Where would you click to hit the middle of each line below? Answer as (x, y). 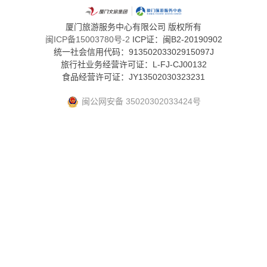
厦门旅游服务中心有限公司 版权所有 (133, 27)
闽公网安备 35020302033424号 (141, 102)
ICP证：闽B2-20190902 (176, 40)
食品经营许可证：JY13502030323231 (133, 77)
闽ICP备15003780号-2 (87, 40)
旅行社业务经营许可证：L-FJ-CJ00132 (133, 65)
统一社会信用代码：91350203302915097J (133, 52)
